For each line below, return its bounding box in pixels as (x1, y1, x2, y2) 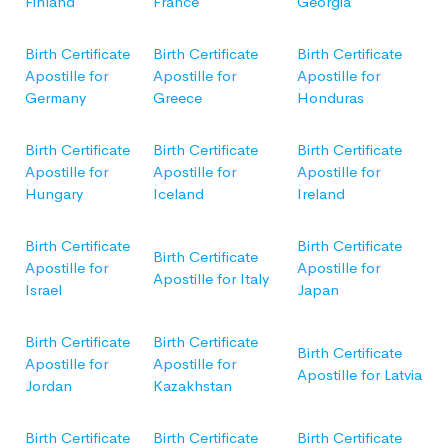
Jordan (25, 375, 72, 395)
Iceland (153, 183, 204, 203)
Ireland (297, 183, 345, 203)
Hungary (25, 183, 83, 203)
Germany (25, 87, 86, 107)
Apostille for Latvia (297, 364, 422, 384)
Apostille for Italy (153, 268, 269, 288)
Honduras (297, 87, 364, 107)
